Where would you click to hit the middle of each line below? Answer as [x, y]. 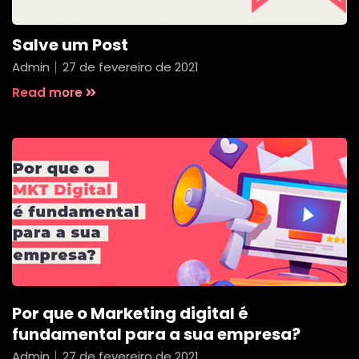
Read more [47, 92]
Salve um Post [70, 44]
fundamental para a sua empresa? [156, 334]
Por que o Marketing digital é [130, 313]
